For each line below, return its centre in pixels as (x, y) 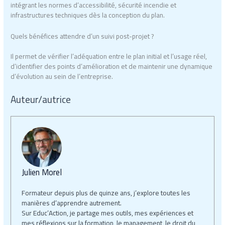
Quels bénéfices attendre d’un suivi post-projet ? (82, 36)
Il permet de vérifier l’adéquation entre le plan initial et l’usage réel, (109, 57)
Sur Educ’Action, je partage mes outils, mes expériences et (107, 213)
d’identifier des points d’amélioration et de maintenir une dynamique (112, 67)
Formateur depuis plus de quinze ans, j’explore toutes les (106, 193)
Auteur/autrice (41, 99)
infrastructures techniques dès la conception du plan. (88, 15)
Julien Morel (41, 172)
